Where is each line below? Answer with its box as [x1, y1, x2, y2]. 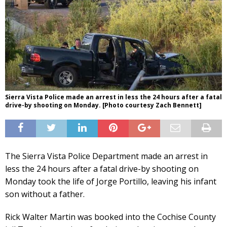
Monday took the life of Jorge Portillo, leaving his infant [5, 175, 216, 187]
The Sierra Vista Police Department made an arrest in [5, 150, 208, 162]
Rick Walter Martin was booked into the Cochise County [5, 211, 216, 222]
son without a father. [5, 188, 85, 200]
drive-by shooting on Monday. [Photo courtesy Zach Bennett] [5, 100, 202, 109]
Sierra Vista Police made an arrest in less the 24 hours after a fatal [5, 92, 222, 101]
